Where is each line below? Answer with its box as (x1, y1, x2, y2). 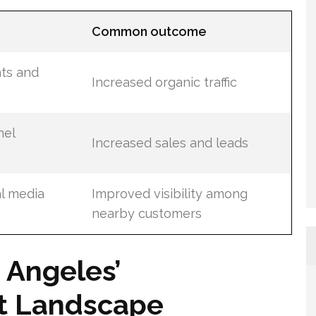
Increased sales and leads (91, 135, 248, 150)
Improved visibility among (91, 186, 248, 201)
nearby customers (91, 206, 202, 221)
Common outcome (91, 24, 207, 39)
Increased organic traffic (91, 75, 237, 90)
